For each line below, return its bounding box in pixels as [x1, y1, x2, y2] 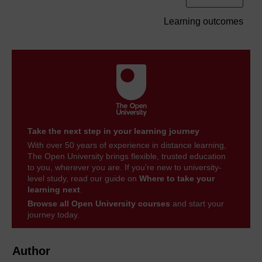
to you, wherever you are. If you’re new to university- [27, 162, 222, 172]
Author [12, 244, 50, 257]
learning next [27, 184, 80, 194]
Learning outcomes [164, 16, 243, 26]
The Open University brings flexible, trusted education [27, 151, 226, 161]
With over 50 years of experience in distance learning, [27, 140, 226, 150]
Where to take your [139, 173, 215, 183]
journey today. [27, 209, 80, 219]
